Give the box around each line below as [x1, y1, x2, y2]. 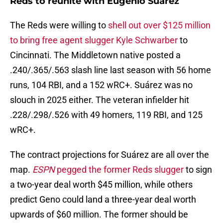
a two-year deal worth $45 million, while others [10, 179, 193, 190]
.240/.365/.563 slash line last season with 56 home [10, 65, 211, 76]
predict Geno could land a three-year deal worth [10, 194, 196, 205]
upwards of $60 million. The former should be [10, 209, 188, 220]
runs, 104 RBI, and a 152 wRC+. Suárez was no [10, 80, 193, 91]
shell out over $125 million [108, 20, 211, 31]
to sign [184, 164, 212, 175]
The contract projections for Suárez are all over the [10, 149, 209, 160]
